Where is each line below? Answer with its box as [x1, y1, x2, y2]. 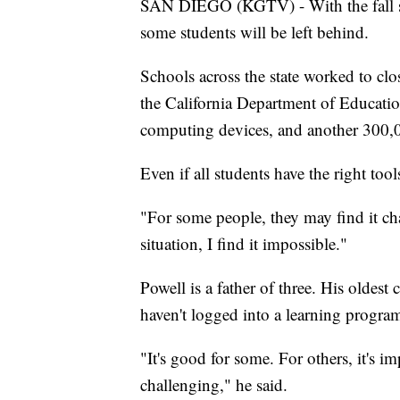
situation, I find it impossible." [140, 232, 347, 255]
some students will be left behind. [140, 21, 369, 44]
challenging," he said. [140, 373, 287, 396]
